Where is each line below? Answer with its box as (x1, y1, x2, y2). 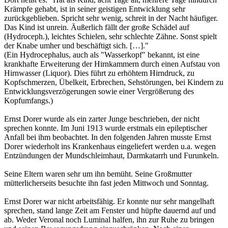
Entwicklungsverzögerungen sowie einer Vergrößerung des (4, 87, 194, 96)
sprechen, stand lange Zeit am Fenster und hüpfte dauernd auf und (4, 206, 216, 215)
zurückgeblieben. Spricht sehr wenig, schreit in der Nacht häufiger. (4, 14, 218, 23)
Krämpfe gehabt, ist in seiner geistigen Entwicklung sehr (4, 5, 185, 14)
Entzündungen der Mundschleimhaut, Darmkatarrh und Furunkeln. (4, 151, 219, 160)
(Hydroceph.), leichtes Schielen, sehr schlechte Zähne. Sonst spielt (4, 32, 217, 41)
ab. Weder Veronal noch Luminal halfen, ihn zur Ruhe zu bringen (4, 215, 214, 224)
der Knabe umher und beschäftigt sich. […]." (4, 41, 149, 50)
